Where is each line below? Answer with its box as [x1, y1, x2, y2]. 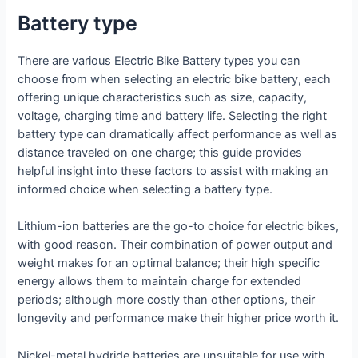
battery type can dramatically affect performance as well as [18, 127, 338, 142]
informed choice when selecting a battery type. [18, 182, 273, 197]
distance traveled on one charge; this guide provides [18, 145, 303, 161]
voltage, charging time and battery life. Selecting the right [18, 109, 328, 124]
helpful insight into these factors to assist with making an [18, 164, 329, 179]
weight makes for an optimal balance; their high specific [18, 256, 320, 271]
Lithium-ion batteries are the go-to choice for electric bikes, [18, 219, 340, 234]
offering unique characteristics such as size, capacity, [18, 90, 308, 105]
